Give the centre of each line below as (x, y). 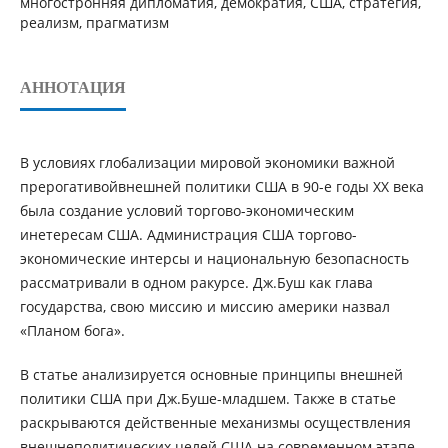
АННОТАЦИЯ (72, 88)
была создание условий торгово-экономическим (186, 211)
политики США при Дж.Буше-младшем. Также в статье (207, 399)
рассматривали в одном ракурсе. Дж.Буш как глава (196, 283)
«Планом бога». (72, 331)
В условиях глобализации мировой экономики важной (207, 163)
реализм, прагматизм (94, 23)
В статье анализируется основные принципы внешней (211, 375)
